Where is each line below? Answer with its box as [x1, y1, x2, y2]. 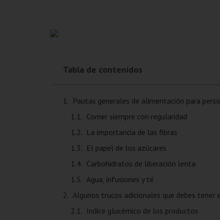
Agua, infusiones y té [86, 174, 154, 185]
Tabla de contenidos [62, 64, 142, 76]
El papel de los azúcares [86, 143, 166, 153]
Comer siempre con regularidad [86, 111, 187, 122]
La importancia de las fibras [86, 127, 177, 137]
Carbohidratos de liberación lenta [86, 159, 195, 169]
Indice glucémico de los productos [86, 206, 198, 216]
